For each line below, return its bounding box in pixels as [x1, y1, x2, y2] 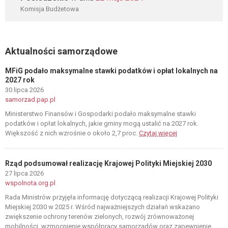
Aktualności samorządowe [5, 46, 118, 56]
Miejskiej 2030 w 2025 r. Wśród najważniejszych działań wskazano [5, 203, 200, 211]
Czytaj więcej [139, 129, 177, 137]
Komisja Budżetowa [20, 5, 79, 13]
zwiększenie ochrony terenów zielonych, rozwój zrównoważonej [5, 213, 194, 220]
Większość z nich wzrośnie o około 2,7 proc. [5, 129, 139, 137]
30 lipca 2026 [5, 86, 44, 94]
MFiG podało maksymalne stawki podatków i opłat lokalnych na [5, 67, 218, 75]
